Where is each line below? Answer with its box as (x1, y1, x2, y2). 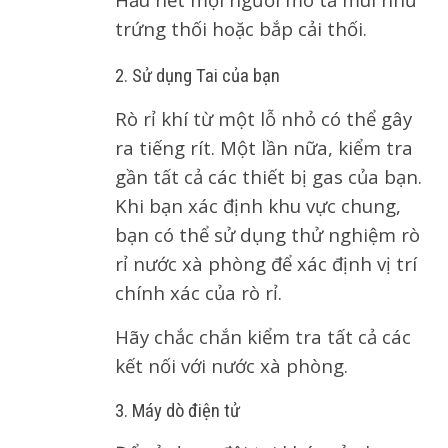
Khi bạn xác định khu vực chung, (115, 193, 401, 218)
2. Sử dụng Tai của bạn (115, 65, 280, 87)
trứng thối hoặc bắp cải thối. (115, 16, 367, 41)
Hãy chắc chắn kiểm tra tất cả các (115, 324, 411, 349)
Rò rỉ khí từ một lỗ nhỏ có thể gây (115, 106, 412, 131)
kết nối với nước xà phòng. (115, 353, 348, 378)
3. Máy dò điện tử (115, 400, 240, 422)
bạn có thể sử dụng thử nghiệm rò (115, 222, 420, 247)
